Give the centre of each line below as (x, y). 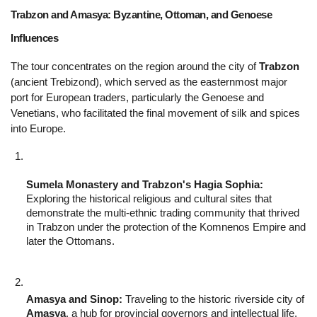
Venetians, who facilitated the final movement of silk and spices (155, 114)
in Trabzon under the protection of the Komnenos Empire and (166, 227)
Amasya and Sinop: (74, 300)
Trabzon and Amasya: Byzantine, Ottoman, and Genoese (142, 15)
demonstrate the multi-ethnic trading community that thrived (163, 213)
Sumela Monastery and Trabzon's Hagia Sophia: (145, 185)
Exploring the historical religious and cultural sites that (149, 199)
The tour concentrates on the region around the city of (135, 67)
